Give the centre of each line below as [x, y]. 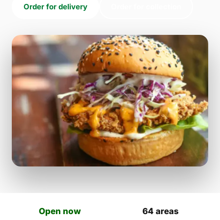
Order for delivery [55, 7]
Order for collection [146, 7]
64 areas [160, 211]
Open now [60, 211]
